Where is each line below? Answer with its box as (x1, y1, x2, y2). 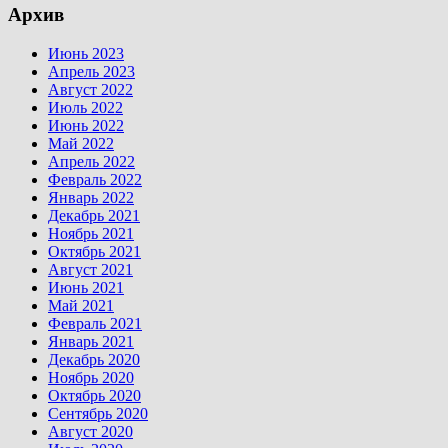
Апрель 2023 (48, 63, 135, 81)
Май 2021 (48, 297, 114, 315)
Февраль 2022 (48, 171, 142, 189)
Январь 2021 (48, 333, 134, 351)
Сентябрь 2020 (48, 405, 148, 423)
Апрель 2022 (48, 153, 135, 171)
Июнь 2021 (48, 279, 124, 297)
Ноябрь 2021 (48, 225, 134, 243)
